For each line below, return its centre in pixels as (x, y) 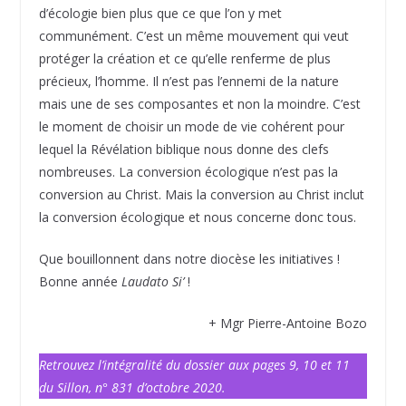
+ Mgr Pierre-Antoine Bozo (288, 323)
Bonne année (80, 281)
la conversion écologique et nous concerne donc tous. (197, 217)
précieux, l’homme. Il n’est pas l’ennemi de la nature (188, 81)
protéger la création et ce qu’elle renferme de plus (184, 58)
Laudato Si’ (152, 281)
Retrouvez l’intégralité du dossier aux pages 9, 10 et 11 (194, 364)
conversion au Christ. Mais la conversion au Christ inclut (201, 194)
